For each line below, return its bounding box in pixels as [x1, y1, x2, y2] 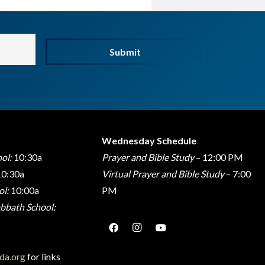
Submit [109, 46, 141, 58]
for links [25, 251, 61, 262]
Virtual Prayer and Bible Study [101, 168, 224, 179]
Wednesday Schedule [101, 135, 196, 146]
